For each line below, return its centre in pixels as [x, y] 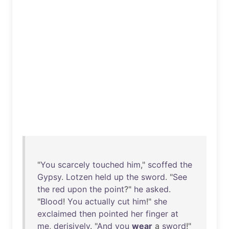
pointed [113, 214]
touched [108, 165]
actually [100, 201]
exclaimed [57, 214]
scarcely [74, 165]
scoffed [163, 165]
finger [157, 214]
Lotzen [79, 177]
